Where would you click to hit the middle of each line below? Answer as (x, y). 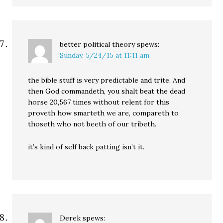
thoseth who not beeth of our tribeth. (92, 124)
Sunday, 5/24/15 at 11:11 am (105, 55)
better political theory (98, 44)
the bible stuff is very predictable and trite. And (107, 80)
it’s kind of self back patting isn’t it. (86, 147)
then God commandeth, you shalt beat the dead (107, 91)
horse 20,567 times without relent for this (99, 102)
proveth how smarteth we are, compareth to (104, 113)
